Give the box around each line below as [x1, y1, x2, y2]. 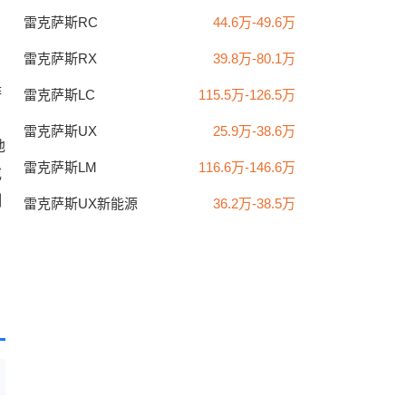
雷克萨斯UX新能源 [24, 196, 138, 211]
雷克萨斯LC [24, 87, 95, 102]
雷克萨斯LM [24, 159, 97, 175]
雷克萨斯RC [24, 14, 98, 30]
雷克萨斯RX [24, 51, 97, 66]
